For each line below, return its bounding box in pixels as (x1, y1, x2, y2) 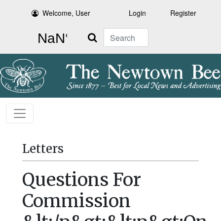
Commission (22, 190, 131, 213)
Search (81, 29, 104, 38)
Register (170, 8, 196, 18)
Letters (22, 141, 64, 157)
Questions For (22, 169, 141, 191)
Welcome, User (42, 8, 91, 18)
